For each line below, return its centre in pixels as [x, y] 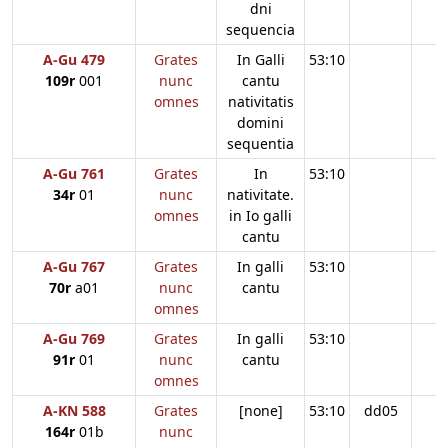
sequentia [260, 143]
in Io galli [260, 215]
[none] [260, 410]
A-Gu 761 [74, 173]
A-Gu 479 [74, 59]
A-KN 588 [74, 410]
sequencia [260, 29]
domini [260, 122]
